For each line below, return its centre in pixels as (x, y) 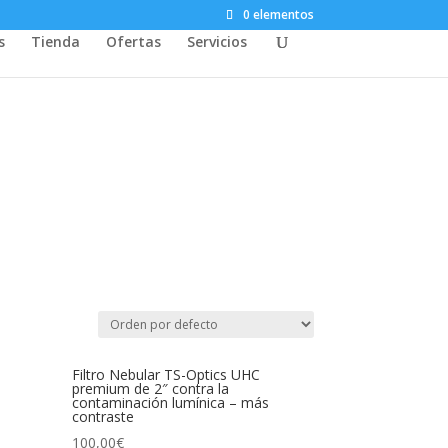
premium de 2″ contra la (151, 388)
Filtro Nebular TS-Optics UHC (166, 374)
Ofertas (133, 41)
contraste (103, 416)
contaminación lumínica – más (171, 402)
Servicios (217, 41)
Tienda (55, 41)
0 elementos (278, 14)
